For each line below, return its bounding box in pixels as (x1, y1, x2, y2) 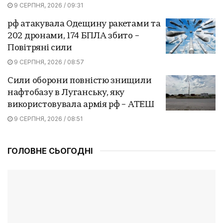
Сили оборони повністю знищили (7, 76, 152, 85)
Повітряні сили (7, 43, 72, 52)
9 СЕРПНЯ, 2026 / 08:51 (12, 114, 83, 122)
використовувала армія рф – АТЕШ (7, 100, 154, 109)
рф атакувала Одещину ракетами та (7, 19, 161, 28)
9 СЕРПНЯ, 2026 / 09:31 (12, 1, 83, 9)
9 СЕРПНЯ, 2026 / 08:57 (12, 58, 84, 66)
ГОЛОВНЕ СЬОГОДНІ (7, 145, 93, 156)
